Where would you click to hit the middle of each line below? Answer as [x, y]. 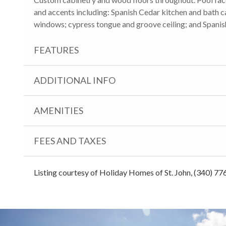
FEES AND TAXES [70, 140]
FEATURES [56, 50]
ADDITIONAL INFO [75, 80]
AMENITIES [59, 110]
